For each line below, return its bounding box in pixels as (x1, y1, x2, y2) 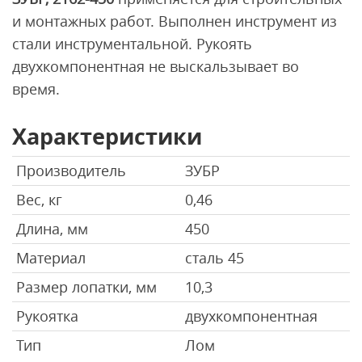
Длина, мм (16, 218, 88, 238)
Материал (16, 247, 86, 267)
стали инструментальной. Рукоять (12, 33, 252, 53)
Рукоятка (16, 305, 78, 326)
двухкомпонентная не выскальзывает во (12, 56, 299, 76)
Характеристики (12, 120, 202, 151)
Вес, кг (16, 189, 62, 209)
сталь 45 (185, 247, 244, 267)
